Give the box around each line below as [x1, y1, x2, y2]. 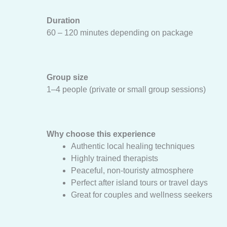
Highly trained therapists [71, 154, 158, 163]
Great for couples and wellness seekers [71, 191, 212, 199]
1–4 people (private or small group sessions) [47, 85, 206, 94]
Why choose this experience [47, 130, 156, 138]
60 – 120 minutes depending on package [47, 28, 193, 37]
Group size [47, 73, 88, 82]
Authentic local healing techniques [71, 142, 195, 150]
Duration [47, 16, 80, 25]
